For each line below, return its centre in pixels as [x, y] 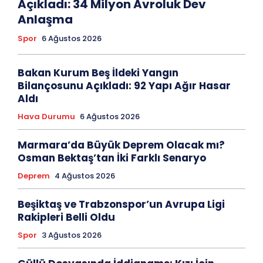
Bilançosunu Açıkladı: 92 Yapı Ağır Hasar [124, 86]
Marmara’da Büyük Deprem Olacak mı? [121, 145]
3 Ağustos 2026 [72, 235]
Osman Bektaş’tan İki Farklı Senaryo [112, 158]
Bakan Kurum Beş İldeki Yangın [98, 73]
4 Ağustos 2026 [85, 176]
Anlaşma [45, 20]
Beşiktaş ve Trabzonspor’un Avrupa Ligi [121, 205]
